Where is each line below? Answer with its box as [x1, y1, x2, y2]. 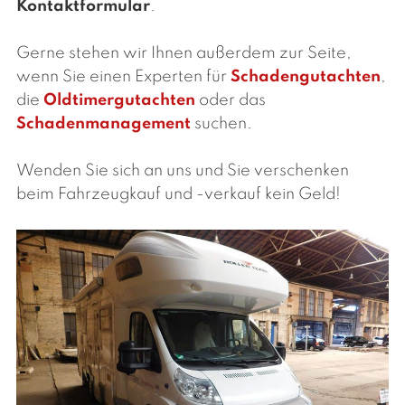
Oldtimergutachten [43, 92, 195, 109]
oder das [195, 92, 266, 109]
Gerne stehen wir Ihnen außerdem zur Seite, [16, 45, 352, 62]
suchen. [191, 116, 252, 133]
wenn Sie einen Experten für [16, 69, 231, 86]
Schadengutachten [231, 69, 381, 86]
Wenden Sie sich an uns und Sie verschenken [16, 163, 349, 180]
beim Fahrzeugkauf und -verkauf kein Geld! [16, 186, 341, 203]
